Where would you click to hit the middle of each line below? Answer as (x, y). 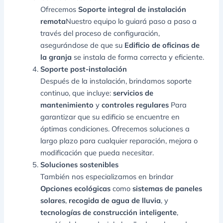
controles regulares (135, 105)
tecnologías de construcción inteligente (109, 212)
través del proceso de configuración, (100, 33)
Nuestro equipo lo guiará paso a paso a (131, 21)
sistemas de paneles (167, 188)
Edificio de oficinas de (162, 45)
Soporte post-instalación (84, 69)
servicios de (133, 93)
